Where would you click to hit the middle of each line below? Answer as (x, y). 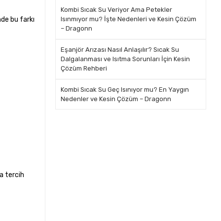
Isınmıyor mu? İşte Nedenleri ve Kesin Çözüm (128, 19)
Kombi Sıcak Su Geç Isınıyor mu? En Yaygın (125, 90)
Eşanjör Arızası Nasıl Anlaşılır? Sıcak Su (120, 50)
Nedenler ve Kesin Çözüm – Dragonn (116, 99)
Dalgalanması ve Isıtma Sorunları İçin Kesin (125, 59)
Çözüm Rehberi (84, 68)
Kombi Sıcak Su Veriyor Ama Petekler (116, 10)
